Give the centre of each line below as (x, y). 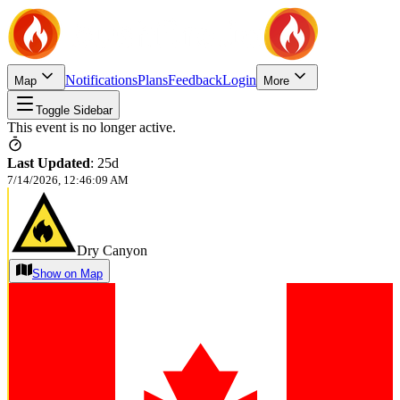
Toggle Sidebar (74, 110)
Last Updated (49, 163)
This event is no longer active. (92, 127)
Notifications (101, 80)
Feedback (195, 80)
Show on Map (67, 274)
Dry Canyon (112, 250)
